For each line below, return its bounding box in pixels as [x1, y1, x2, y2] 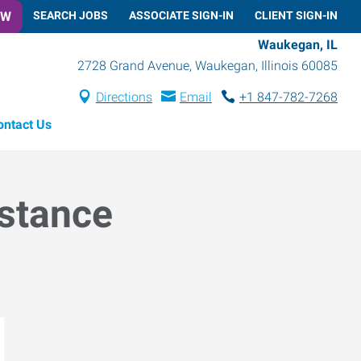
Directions [95, 89, 152, 105]
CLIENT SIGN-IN [255, 8, 338, 22]
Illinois [261, 57, 298, 73]
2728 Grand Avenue [77, 57, 189, 73]
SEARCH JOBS [33, 8, 108, 22]
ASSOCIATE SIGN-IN [129, 8, 234, 22]
